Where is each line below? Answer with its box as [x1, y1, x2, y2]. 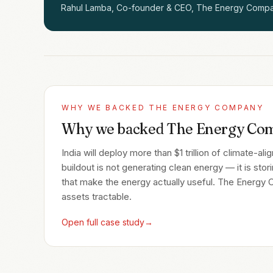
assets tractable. [62, 190, 132, 202]
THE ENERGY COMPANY [148, 102, 264, 112]
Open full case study [62, 216, 144, 227]
